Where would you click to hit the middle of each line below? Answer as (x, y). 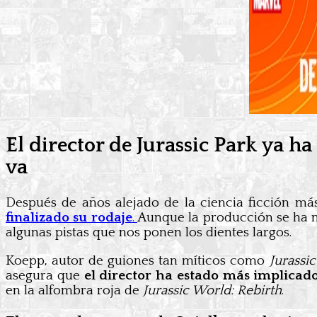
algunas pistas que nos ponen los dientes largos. (149, 232)
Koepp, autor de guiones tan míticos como (138, 260)
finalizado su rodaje (69, 217)
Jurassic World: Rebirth (212, 290)
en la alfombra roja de (74, 290)
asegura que (45, 275)
